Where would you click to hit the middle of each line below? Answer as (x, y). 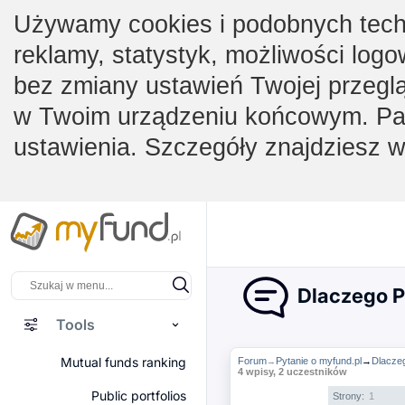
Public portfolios (139, 396)
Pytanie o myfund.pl (318, 361)
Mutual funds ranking (123, 362)
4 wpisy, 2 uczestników (292, 372)
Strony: (349, 396)
